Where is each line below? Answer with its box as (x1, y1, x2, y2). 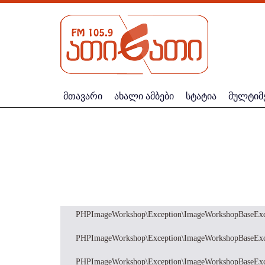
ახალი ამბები (114, 91, 174, 101)
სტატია (186, 91, 216, 101)
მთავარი (63, 91, 102, 101)
